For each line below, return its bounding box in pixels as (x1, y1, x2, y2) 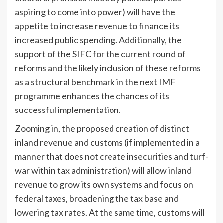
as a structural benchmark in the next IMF (15, 76, 176, 87)
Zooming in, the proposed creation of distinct (15, 122, 189, 134)
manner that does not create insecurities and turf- (15, 150, 208, 162)
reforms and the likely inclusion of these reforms (15, 62, 201, 73)
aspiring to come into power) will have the (15, 6, 175, 17)
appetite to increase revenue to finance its (15, 20, 179, 31)
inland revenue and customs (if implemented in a (15, 136, 200, 148)
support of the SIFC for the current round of (15, 48, 186, 59)
